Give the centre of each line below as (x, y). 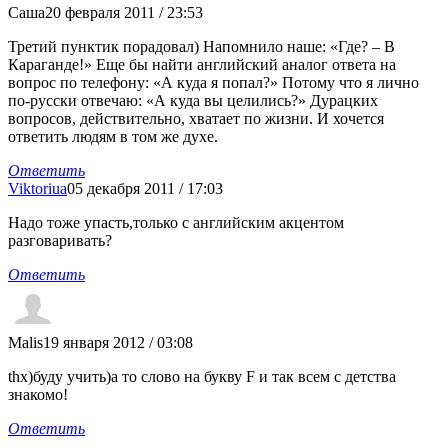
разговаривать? (60, 241)
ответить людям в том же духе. (113, 137)
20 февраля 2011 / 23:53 (124, 13)
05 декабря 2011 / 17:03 (145, 189)
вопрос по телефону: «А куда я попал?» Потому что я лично (213, 83)
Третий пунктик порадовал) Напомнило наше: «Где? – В (201, 47)
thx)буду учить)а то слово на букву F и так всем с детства (202, 377)
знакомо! (38, 395)
